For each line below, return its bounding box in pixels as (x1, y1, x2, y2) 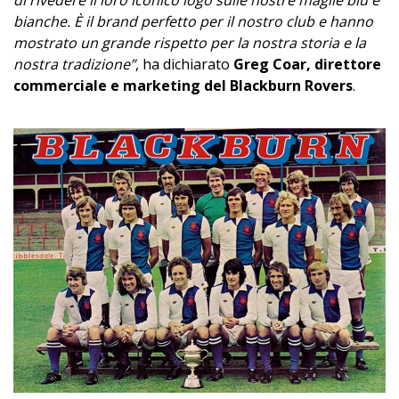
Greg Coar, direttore (233, 53, 381, 74)
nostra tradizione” (13, 53, 135, 74)
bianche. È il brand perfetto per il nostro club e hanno (13, 11, 373, 31)
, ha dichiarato (135, 53, 233, 74)
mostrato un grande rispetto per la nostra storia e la (13, 32, 366, 53)
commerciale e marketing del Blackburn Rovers (13, 75, 353, 95)
